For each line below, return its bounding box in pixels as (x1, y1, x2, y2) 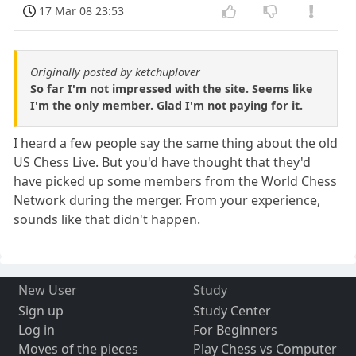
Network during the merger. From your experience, (14, 192, 321, 210)
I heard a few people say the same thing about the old (14, 134, 339, 153)
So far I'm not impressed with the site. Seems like (30, 81, 313, 97)
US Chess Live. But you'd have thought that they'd (14, 153, 311, 172)
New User (17, 281, 77, 300)
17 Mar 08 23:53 (39, 3, 125, 19)
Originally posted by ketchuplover (30, 64, 200, 80)
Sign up (17, 302, 64, 320)
